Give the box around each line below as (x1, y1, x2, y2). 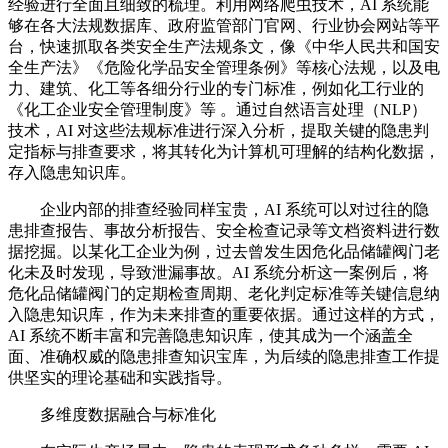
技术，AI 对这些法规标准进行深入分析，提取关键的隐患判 (8, 122, 429, 140)
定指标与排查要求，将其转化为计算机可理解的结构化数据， (8, 143, 440, 161)
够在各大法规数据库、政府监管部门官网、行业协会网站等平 (8, 17, 440, 35)
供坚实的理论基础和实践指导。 (8, 369, 232, 387)
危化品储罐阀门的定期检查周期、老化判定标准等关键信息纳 (8, 285, 440, 303)
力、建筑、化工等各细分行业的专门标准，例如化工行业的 (8, 80, 424, 98)
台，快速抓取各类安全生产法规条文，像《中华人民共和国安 (8, 38, 440, 56)
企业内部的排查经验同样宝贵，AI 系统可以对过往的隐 (40, 201, 429, 219)
